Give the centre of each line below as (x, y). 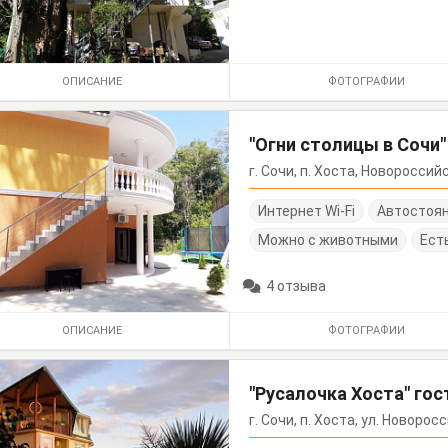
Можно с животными (328, 239)
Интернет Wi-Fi (307, 210)
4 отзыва (296, 285)
